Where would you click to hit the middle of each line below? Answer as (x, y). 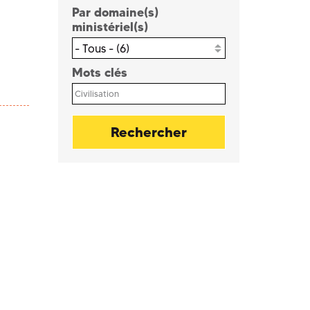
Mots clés (99, 73)
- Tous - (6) (102, 49)
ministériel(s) (110, 27)
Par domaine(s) (115, 12)
